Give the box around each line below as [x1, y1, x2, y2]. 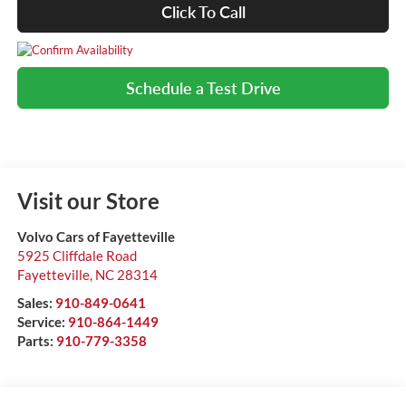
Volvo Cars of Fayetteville [16, 228, 175, 246]
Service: [16, 314, 68, 331]
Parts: [16, 333, 56, 350]
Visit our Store [16, 188, 159, 215]
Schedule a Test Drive [125, 78, 281, 99]
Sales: [16, 295, 55, 312]
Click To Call [160, 2, 246, 23]
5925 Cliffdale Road [16, 247, 137, 265]
